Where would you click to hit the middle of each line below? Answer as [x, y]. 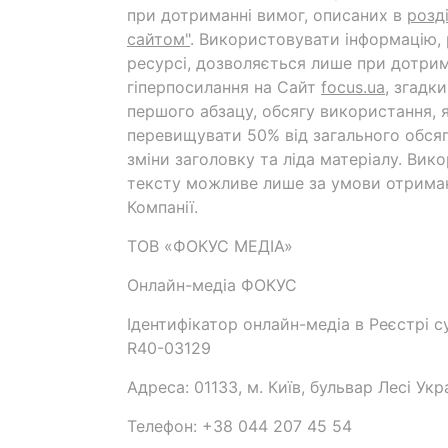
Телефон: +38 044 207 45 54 [239, 426]
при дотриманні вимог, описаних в [267, 15]
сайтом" [158, 39]
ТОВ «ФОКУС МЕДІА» [210, 246]
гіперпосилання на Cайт [224, 87]
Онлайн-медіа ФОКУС [212, 285]
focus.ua [353, 87]
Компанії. [162, 207]
